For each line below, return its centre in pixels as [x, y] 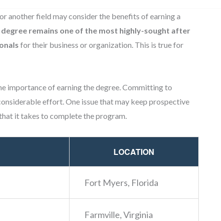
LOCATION [134, 151]
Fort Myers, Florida [121, 182]
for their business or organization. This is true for [101, 44]
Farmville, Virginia [119, 214]
